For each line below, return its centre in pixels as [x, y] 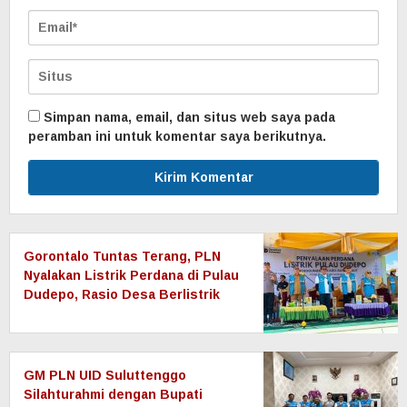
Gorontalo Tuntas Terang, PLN [122, 257]
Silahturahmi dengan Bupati [113, 395]
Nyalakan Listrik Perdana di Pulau [131, 276]
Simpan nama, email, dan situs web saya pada [189, 118]
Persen [47, 333]
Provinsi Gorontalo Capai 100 [118, 314]
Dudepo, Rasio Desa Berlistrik [122, 295]
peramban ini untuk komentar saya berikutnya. [177, 137]
